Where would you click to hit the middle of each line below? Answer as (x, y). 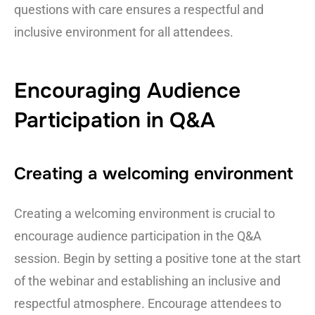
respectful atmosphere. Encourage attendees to (148, 304)
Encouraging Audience (127, 90)
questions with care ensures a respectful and (139, 9)
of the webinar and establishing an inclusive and (147, 281)
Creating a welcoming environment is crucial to (144, 214)
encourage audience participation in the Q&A (138, 236)
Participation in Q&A (115, 120)
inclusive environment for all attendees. (124, 32)
